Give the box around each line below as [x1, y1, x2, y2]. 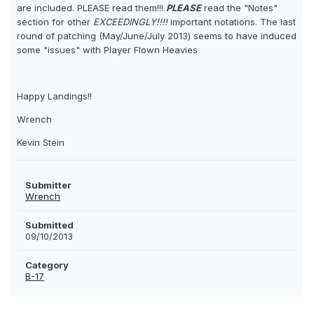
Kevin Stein [17, 137, 64, 149]
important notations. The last [170, 16, 296, 28]
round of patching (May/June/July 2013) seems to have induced [17, 30, 296, 42]
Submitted [25, 219, 74, 231]
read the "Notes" [201, 2, 278, 14]
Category [25, 259, 69, 271]
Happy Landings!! [17, 90, 92, 102]
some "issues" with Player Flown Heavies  [17, 44, 200, 56]
